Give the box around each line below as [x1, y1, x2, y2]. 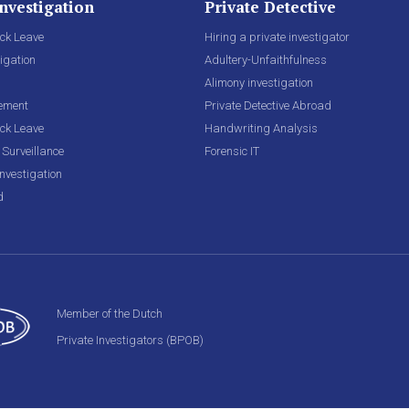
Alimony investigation [204, 76, 313, 89]
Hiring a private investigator [204, 30, 350, 44]
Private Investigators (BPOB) [57, 333, 204, 347]
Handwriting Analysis [204, 121, 318, 135]
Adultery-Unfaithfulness [204, 53, 327, 67]
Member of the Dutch [57, 307, 163, 320]
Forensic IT [204, 144, 259, 158]
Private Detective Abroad [204, 99, 331, 112]
